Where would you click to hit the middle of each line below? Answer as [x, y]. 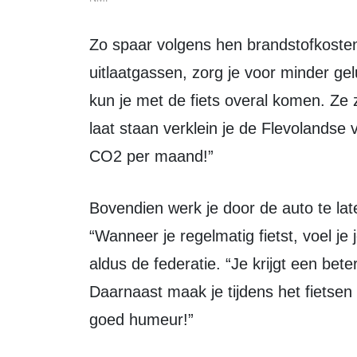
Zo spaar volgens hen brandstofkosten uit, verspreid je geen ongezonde [94, 45]
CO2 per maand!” [151, 156]
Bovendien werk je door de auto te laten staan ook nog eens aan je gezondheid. [94, 208]
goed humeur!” [141, 320]
